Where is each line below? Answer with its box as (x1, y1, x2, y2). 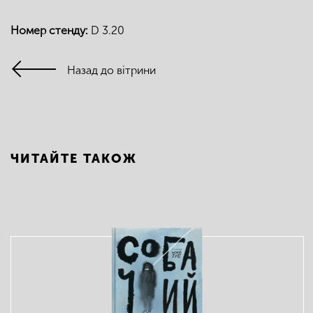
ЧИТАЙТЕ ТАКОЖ (10, 151, 137, 166)
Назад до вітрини (67, 64, 156, 77)
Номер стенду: (10, 24, 91, 37)
